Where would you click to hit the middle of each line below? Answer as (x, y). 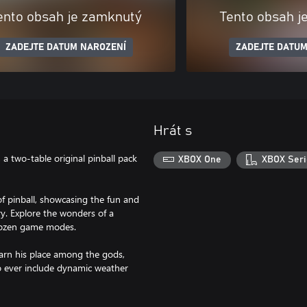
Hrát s (173, 131)
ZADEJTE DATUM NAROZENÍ (66, 47)
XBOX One (200, 160)
